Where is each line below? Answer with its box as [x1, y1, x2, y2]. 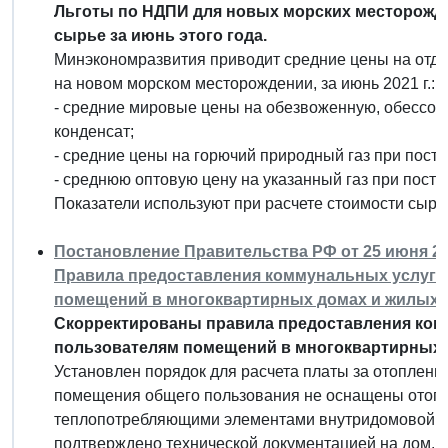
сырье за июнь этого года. [54, 26, 267, 44]
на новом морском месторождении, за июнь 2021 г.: [54, 74, 435, 92]
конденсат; [54, 122, 134, 140]
